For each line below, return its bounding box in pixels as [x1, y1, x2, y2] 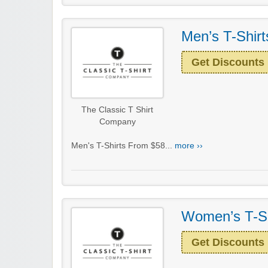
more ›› [175, 141, 203, 151]
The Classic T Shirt [81, 105, 153, 115]
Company [99, 117, 136, 127]
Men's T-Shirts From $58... [71, 141, 175, 151]
